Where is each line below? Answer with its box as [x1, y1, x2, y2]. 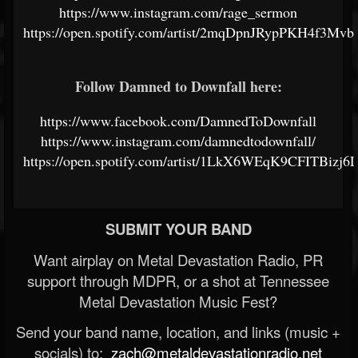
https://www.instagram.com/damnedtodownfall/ [41, 131, 316, 150]
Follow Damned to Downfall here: [74, 76, 282, 97]
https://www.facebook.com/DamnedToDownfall [40, 111, 316, 130]
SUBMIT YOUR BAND [105, 218, 252, 240]
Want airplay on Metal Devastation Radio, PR [34, 249, 323, 270]
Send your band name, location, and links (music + [16, 321, 340, 342]
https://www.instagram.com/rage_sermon [59, 2, 297, 22]
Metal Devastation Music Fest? [79, 291, 277, 312]
